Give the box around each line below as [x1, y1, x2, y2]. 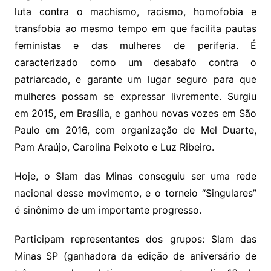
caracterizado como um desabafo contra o [14, 56, 257, 68]
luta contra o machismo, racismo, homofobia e [14, 5, 257, 18]
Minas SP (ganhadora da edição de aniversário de [14, 249, 257, 262]
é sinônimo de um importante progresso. [14, 203, 201, 216]
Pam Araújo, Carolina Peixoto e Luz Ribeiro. [14, 140, 214, 153]
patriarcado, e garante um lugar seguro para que [14, 73, 257, 85]
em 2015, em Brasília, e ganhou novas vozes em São [14, 106, 257, 119]
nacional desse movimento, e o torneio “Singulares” [14, 186, 257, 199]
